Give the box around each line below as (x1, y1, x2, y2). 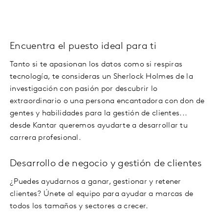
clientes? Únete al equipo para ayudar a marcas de (10, 190, 194, 198)
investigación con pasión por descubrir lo (10, 85, 158, 93)
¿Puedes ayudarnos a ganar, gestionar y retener (10, 177, 181, 186)
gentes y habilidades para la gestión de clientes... (10, 109, 187, 117)
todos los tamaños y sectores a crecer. (10, 202, 149, 210)
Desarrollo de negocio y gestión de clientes (10, 158, 202, 169)
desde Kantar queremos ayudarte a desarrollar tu (10, 121, 188, 130)
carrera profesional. (10, 133, 82, 142)
